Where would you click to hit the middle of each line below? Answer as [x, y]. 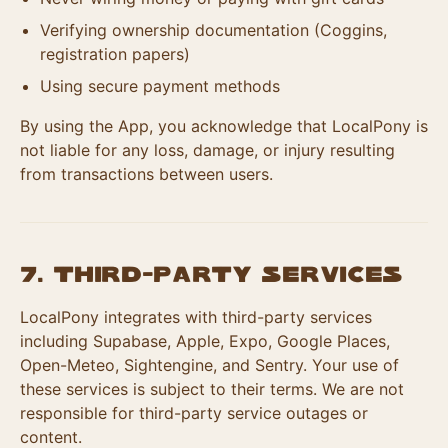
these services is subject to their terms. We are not [212, 389]
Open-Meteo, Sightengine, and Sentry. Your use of [209, 365]
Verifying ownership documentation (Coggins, [213, 30]
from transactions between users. [146, 174]
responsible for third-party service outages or [194, 413]
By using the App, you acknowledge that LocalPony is [224, 126]
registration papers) [115, 54]
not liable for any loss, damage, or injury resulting [207, 150]
